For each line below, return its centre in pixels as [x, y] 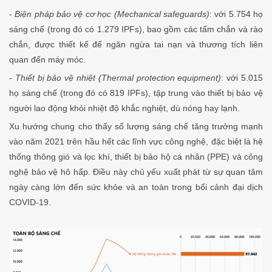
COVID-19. [30, 202]
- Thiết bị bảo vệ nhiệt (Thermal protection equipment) [115, 78]
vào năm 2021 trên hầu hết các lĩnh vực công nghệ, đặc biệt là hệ [136, 142]
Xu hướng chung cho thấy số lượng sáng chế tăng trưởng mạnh [136, 127]
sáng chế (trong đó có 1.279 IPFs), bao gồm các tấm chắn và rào [136, 29]
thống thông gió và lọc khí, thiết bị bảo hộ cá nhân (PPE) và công [136, 157]
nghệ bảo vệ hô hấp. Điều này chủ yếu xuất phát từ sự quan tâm [136, 172]
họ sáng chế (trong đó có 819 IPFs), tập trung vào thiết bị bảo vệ [136, 93]
